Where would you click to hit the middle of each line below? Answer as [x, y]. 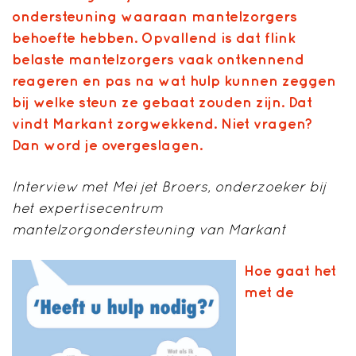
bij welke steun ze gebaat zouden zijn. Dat [162, 102]
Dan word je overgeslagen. [107, 145]
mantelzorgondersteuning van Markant [149, 229]
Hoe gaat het [290, 270]
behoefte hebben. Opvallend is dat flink [154, 37]
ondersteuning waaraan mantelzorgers [155, 16]
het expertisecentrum [87, 207]
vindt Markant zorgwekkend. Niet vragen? [163, 123]
